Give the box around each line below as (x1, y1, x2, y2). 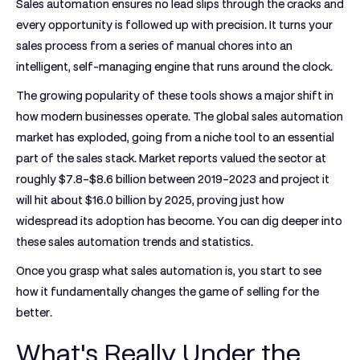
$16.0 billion (85, 194, 146, 207)
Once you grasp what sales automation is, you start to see (16, 264, 321, 277)
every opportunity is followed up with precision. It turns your (16, 18, 333, 31)
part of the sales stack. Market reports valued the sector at (16, 152, 326, 165)
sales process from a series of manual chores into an (16, 39, 292, 52)
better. (16, 306, 52, 319)
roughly (16, 173, 59, 186)
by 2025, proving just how (146, 194, 284, 207)
